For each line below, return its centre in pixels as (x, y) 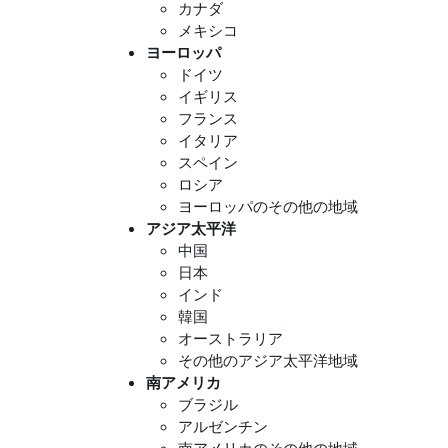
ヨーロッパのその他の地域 (268, 206)
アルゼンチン (223, 426)
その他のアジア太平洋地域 (268, 360)
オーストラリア (230, 338)
